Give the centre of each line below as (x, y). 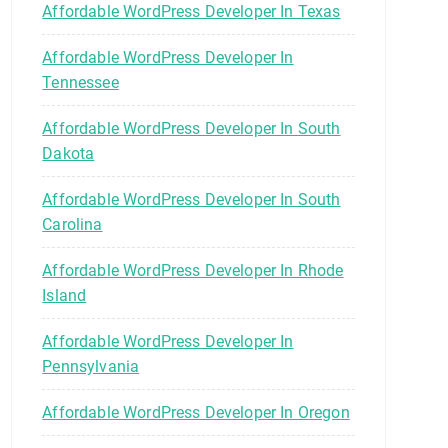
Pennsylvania (91, 366)
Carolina (72, 224)
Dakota (68, 153)
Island (64, 295)
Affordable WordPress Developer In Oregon (196, 412)
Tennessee (80, 82)
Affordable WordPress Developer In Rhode (193, 270)
